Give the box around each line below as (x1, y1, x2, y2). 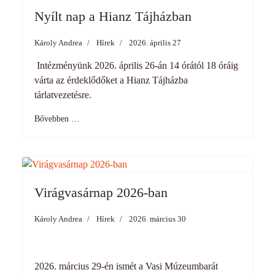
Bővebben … (34, 114, 80, 123)
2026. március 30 (129, 214, 186, 223)
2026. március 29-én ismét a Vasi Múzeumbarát (34, 261, 218, 271)
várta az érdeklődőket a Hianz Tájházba (34, 75, 188, 85)
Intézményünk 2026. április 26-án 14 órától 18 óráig (34, 60, 238, 71)
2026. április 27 (129, 38, 181, 47)
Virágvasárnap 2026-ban (34, 185, 168, 200)
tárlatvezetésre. (34, 90, 91, 100)
